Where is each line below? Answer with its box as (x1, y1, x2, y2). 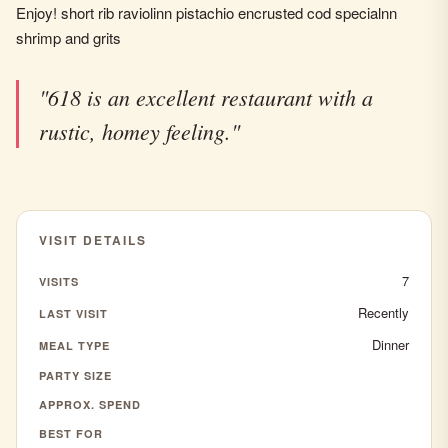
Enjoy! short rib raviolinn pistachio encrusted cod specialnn (16, 2, 397, 23)
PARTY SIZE (39, 368, 112, 383)
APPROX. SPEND (39, 397, 141, 412)
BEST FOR (39, 426, 103, 441)
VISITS (39, 273, 79, 289)
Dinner (372, 335, 409, 354)
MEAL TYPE (39, 337, 110, 353)
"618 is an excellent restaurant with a (39, 82, 373, 112)
